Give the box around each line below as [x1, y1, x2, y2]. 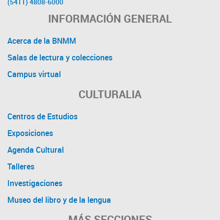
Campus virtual [7, 69, 61, 80]
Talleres [7, 161, 34, 172]
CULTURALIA [79, 86, 141, 102]
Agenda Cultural [7, 144, 64, 155]
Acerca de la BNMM [7, 35, 76, 47]
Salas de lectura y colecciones [7, 52, 112, 63]
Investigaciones [7, 177, 62, 189]
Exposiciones [7, 127, 53, 138]
